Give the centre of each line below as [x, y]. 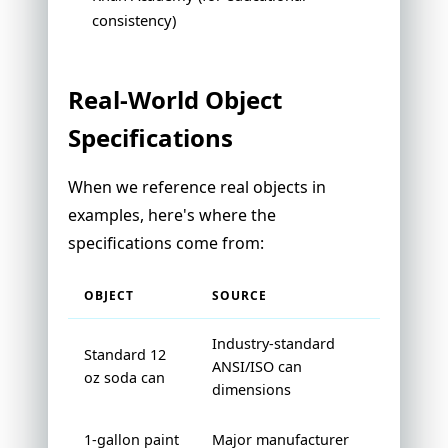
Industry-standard [273, 344]
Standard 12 [125, 355]
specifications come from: [166, 243]
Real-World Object [175, 100]
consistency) [134, 20]
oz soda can [124, 378]
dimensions [251, 390]
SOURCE [239, 296]
